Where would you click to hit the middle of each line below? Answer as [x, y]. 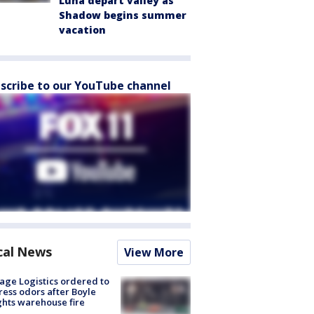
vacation [82, 30]
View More [154, 252]
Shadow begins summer [123, 15]
